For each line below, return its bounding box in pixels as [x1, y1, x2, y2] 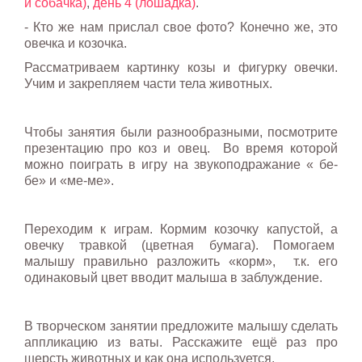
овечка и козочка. [24, 36, 127, 50]
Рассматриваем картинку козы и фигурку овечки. [24, 60, 338, 74]
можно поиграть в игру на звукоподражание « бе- [24, 157, 338, 171]
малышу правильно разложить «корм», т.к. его [24, 254, 338, 268]
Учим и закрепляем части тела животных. [24, 76, 272, 90]
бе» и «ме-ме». [24, 173, 114, 187]
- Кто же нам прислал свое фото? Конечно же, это [24, 19, 338, 34]
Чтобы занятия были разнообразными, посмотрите [24, 124, 338, 139]
